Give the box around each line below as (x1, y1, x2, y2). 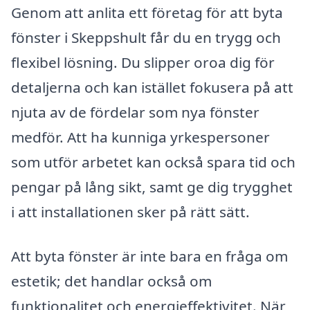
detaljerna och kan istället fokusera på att (11, 77, 293, 97)
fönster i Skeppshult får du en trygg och (11, 27, 281, 47)
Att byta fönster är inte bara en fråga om (11, 246, 288, 266)
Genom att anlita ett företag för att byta (11, 2, 283, 22)
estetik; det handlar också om (11, 271, 212, 291)
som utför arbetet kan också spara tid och (11, 152, 295, 172)
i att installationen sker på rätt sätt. (11, 201, 250, 221)
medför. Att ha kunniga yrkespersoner (11, 127, 270, 147)
